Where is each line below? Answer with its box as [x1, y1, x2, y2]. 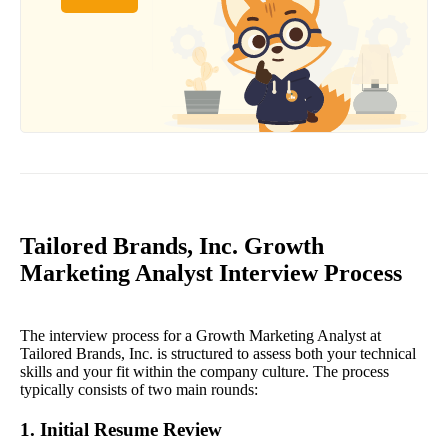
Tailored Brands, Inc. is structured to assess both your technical [20, 345, 416, 363]
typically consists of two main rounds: [20, 381, 258, 399]
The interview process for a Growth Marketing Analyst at [20, 327, 381, 345]
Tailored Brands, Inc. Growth [20, 233, 324, 260]
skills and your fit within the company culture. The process [20, 363, 389, 381]
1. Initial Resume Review [20, 419, 222, 441]
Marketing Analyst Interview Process [20, 260, 402, 287]
